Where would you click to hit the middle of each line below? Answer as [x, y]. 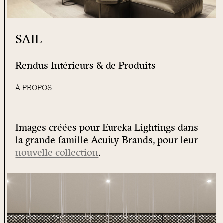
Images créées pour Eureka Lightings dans [107, 127]
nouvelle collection [57, 152]
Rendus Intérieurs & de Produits [86, 65]
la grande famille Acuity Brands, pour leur [107, 140]
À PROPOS [34, 88]
